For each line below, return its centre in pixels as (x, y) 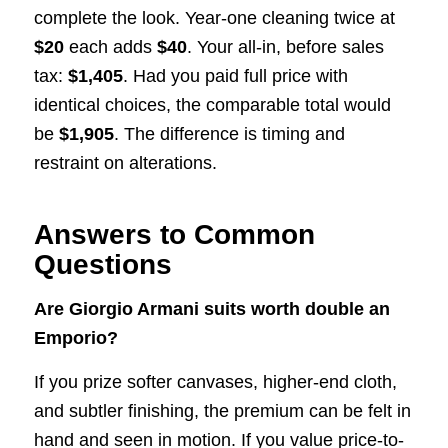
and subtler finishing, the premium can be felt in (222, 411)
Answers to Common (174, 234)
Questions (102, 264)
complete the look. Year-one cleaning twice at (214, 17)
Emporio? (75, 338)
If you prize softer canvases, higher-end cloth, (215, 382)
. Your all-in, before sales (285, 46)
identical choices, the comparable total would (212, 104)
